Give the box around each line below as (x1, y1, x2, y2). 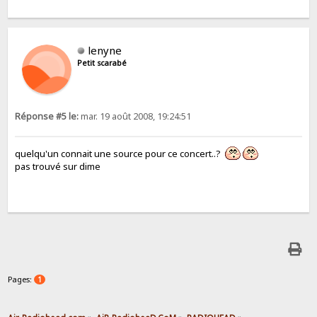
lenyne (88, 43, 122, 58)
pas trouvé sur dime (15, 159, 101, 173)
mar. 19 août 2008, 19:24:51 (79, 110, 192, 123)
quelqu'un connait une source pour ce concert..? (15, 146, 226, 160)
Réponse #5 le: (15, 110, 79, 123)
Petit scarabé (77, 58, 127, 69)
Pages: (8, 273, 35, 284)
